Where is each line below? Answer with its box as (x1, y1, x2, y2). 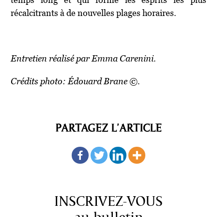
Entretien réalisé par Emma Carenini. (11, 53, 158, 63)
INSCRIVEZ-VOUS (54, 193, 163, 210)
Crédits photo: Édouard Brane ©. (11, 76, 142, 86)
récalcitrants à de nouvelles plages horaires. (11, 7, 177, 18)
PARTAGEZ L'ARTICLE (55, 121, 162, 135)
